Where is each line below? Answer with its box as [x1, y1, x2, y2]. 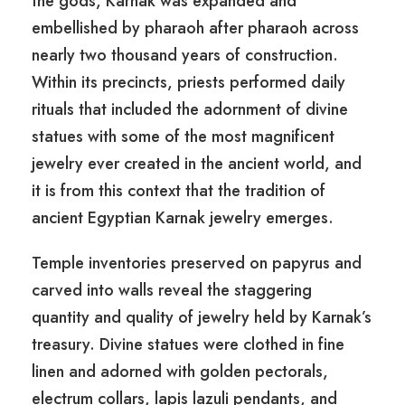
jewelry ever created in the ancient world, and [32, 152, 362, 176]
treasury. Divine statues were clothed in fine [32, 333, 344, 357]
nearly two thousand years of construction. [32, 43, 338, 68]
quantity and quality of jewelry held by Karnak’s [32, 306, 372, 330]
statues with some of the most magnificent [32, 125, 334, 149]
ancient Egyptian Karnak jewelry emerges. [32, 206, 334, 231]
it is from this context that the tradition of [32, 179, 325, 203]
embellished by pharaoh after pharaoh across [32, 16, 359, 41]
